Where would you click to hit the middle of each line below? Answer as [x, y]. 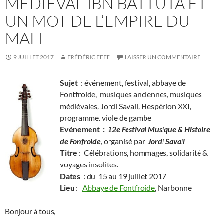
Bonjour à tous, [30, 211]
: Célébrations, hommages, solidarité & [143, 152]
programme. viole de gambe [106, 117]
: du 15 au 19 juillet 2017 [124, 176]
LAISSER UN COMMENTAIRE [163, 57]
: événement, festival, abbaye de [133, 82]
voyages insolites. [89, 164]
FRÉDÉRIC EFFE [89, 57]
